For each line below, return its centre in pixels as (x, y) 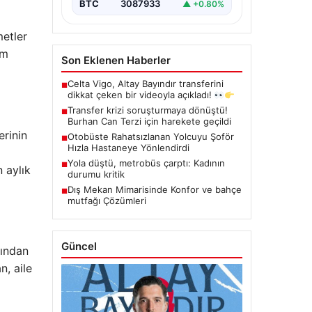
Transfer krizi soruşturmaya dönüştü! (147, 110)
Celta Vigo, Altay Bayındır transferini (145, 84)
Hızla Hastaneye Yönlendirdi (128, 148)
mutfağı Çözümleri (107, 201)
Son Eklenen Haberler (116, 61)
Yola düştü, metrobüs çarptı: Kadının (146, 163)
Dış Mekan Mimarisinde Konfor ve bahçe (154, 190)
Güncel (79, 247)
